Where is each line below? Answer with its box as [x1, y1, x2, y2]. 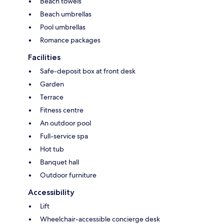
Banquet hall [40, 157, 79, 166]
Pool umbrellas [40, 22, 85, 31]
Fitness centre [40, 105, 83, 114]
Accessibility [28, 187, 74, 197]
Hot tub [40, 144, 64, 153]
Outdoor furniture [40, 170, 96, 179]
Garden [40, 79, 64, 88]
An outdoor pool [40, 118, 91, 127]
